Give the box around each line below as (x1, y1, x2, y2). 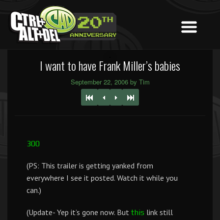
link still (144, 207, 173, 217)
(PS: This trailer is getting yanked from (27, 161, 153, 170)
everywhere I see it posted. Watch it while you (27, 173, 178, 183)
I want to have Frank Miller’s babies (40, 56, 180, 74)
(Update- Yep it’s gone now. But (27, 207, 131, 217)
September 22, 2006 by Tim (70, 77, 150, 86)
